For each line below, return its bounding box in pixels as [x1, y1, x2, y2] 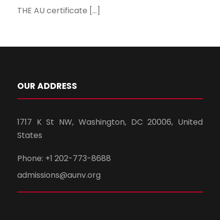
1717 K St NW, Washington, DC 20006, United [17, 116, 203, 128]
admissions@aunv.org [17, 169, 101, 181]
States [17, 130, 42, 141]
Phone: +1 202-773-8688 [17, 153, 111, 165]
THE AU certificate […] [17, 5, 100, 17]
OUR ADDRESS [17, 80, 77, 92]
